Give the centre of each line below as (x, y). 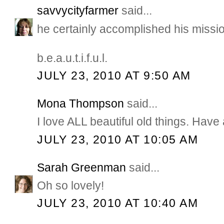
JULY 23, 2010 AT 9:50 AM (114, 75)
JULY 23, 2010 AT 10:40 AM (117, 203)
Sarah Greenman (82, 168)
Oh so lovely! (71, 186)
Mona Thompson (81, 104)
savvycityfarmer (78, 11)
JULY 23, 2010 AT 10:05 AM (117, 139)
